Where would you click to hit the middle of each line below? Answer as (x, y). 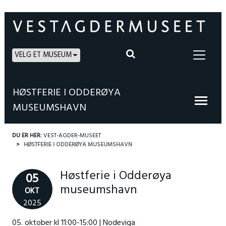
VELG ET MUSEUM (43, 55)
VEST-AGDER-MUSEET (72, 136)
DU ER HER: (27, 136)
